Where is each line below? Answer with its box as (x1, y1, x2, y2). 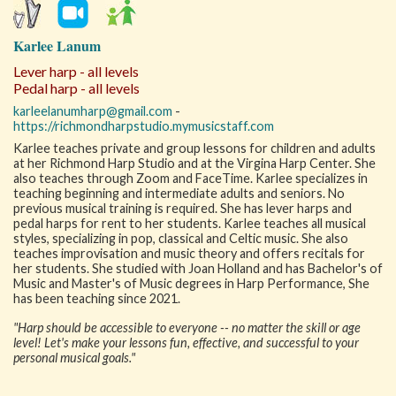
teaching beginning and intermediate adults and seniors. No (13, 186, 345, 201)
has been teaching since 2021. (13, 291, 180, 306)
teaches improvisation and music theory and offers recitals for (13, 246, 365, 261)
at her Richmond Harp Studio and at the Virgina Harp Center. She (13, 156, 376, 171)
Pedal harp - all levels (13, 80, 140, 96)
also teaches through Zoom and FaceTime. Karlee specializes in (13, 171, 368, 186)
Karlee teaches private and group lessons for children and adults (13, 141, 376, 156)
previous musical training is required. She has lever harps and (13, 201, 352, 216)
